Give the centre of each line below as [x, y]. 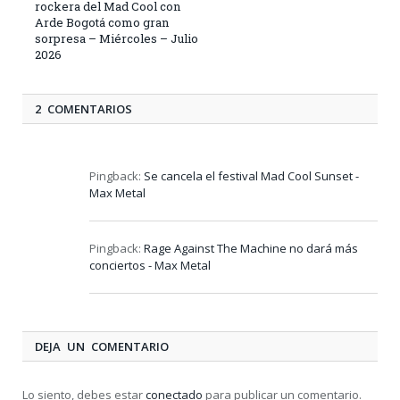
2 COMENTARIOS [83, 108]
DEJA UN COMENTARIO [102, 346]
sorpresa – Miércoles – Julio [117, 38]
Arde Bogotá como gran [102, 22]
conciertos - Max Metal [150, 265]
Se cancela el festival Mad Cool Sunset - [251, 175]
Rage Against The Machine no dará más [251, 248]
